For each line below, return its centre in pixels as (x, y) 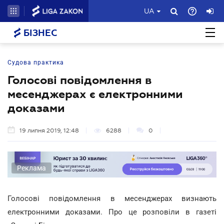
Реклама (31, 168)
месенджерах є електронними (95, 94)
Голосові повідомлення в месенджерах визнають (112, 198)
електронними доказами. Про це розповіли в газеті (112, 212)
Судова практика (36, 62)
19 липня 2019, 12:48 (49, 130)
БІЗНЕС (39, 33)
